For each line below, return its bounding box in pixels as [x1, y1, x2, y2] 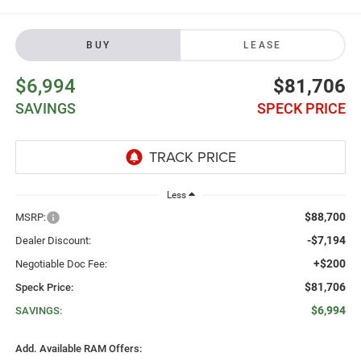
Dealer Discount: [15, 234, 91, 247]
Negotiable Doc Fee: [15, 257, 107, 270]
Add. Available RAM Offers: [15, 342, 142, 355]
